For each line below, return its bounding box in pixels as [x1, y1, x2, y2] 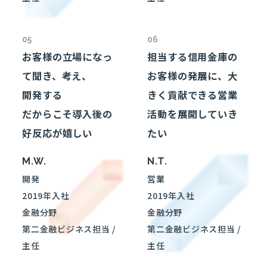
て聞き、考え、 [22, 68, 92, 83]
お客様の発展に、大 [147, 68, 238, 83]
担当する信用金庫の [147, 49, 238, 64]
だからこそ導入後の [22, 106, 113, 121]
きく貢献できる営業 [147, 87, 238, 102]
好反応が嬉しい [22, 125, 93, 140]
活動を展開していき [147, 106, 238, 121]
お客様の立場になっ [22, 49, 113, 64]
